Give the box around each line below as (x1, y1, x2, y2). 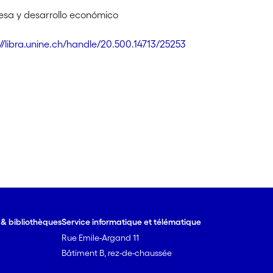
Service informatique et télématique (62, 217, 202, 227)
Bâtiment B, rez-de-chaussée (62, 248, 172, 258)
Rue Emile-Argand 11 (62, 233, 140, 243)
